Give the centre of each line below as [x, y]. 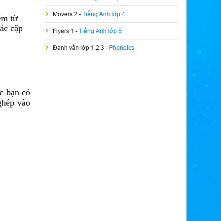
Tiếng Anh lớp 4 [104, 14]
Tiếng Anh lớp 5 [100, 31]
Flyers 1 [64, 31]
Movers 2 [66, 14]
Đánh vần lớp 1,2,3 [79, 48]
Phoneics [122, 48]
